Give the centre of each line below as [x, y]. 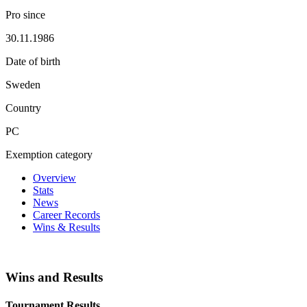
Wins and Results [54, 277]
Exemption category [49, 154]
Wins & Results [66, 227]
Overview [54, 177]
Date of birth [33, 61]
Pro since [25, 14]
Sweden [23, 84]
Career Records [66, 214]
